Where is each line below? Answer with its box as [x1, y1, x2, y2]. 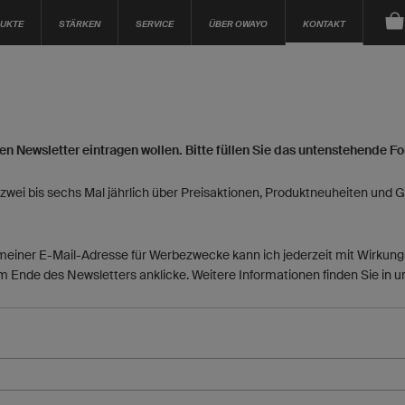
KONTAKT [303, 18, 345, 29]
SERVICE [136, 18, 174, 29]
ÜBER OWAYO [209, 18, 268, 29]
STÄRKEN [59, 18, 100, 29]
